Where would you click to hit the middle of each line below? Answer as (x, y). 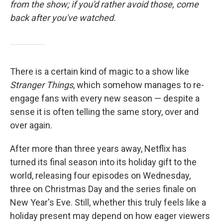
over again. (31, 125)
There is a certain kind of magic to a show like (100, 71)
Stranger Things (42, 85)
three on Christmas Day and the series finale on (103, 189)
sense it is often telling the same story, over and (104, 112)
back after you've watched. (63, 18)
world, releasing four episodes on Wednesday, (100, 175)
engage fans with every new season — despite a (105, 98)
